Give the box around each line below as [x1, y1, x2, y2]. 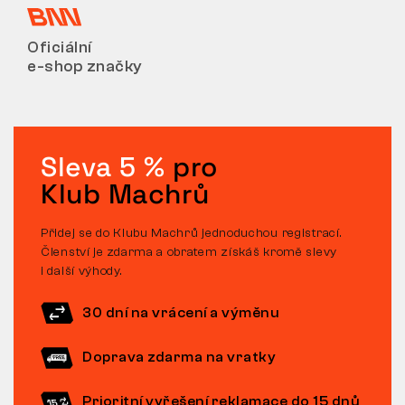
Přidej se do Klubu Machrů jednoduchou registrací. [41, 226, 343, 241]
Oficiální [27, 37, 92, 57]
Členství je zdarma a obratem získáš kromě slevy [41, 245, 337, 260]
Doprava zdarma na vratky [82, 349, 276, 366]
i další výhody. [41, 264, 123, 279]
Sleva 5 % [41, 149, 165, 185]
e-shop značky [27, 56, 143, 76]
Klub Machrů [41, 176, 210, 212]
